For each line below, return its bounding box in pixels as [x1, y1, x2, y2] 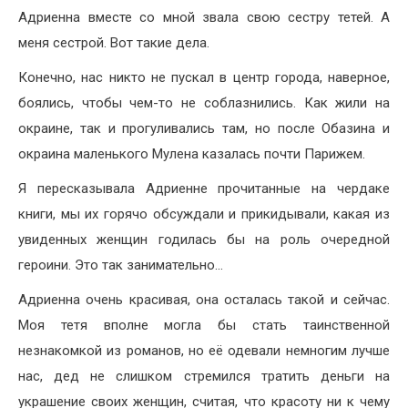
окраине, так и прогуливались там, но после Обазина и [18, 120, 390, 138]
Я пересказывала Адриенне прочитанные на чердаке [18, 180, 390, 198]
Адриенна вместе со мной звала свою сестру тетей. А [18, 9, 390, 26]
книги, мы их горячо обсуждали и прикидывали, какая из [18, 206, 390, 223]
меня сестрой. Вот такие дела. [18, 35, 209, 52]
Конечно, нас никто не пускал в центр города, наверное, [18, 69, 390, 87]
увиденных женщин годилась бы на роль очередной [18, 231, 390, 249]
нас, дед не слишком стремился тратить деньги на [18, 368, 390, 385]
